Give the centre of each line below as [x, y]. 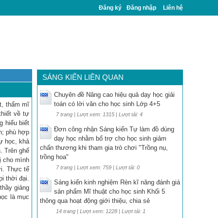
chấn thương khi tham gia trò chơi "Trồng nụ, [104, 148]
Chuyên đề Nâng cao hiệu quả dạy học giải [114, 95]
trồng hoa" [54, 157]
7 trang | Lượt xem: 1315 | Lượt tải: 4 [99, 114]
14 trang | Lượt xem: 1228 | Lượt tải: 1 [101, 211]
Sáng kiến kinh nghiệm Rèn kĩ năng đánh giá [117, 182]
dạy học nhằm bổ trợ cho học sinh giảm [110, 138]
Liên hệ [173, 8]
